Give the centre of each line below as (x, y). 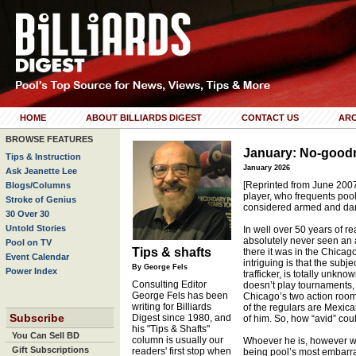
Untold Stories (36, 228)
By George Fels (160, 267)
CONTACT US (270, 118)
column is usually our (178, 340)
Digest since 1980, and (182, 318)
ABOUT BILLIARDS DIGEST (144, 118)
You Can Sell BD (46, 335)
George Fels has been (180, 296)
